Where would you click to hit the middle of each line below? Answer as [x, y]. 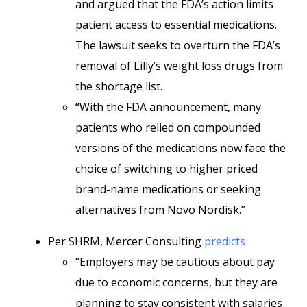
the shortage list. [120, 86]
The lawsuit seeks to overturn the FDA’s [178, 45]
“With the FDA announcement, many [168, 107]
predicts [225, 241]
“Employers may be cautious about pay [175, 262]
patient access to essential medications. [176, 25]
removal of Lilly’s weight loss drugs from [179, 66]
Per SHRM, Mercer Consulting [126, 241]
